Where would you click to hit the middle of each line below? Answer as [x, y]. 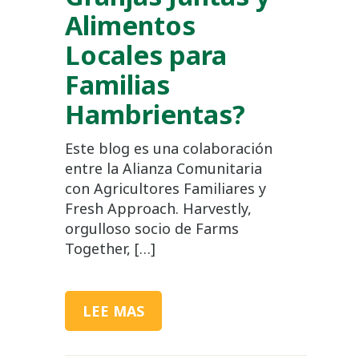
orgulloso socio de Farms [151, 228]
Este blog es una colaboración [168, 148]
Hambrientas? [155, 113]
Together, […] [110, 248]
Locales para [145, 54]
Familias [117, 84]
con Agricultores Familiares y [165, 188]
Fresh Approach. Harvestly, [158, 208]
